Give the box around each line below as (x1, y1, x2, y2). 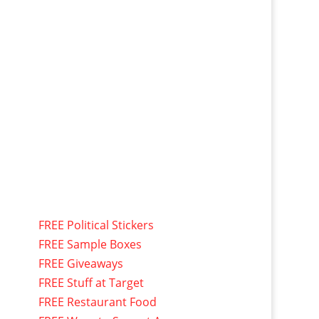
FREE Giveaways (38, 255, 123, 271)
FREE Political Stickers (38, 216, 154, 233)
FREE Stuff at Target (38, 274, 144, 291)
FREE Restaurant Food (38, 293, 157, 310)
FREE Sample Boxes (38, 236, 142, 252)
